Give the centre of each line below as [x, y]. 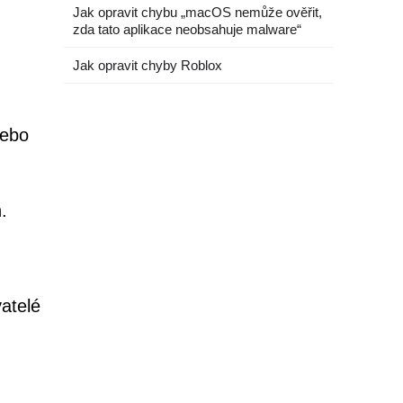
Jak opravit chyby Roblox [148, 65]
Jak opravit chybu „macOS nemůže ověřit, [197, 12]
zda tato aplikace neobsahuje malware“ [187, 29]
